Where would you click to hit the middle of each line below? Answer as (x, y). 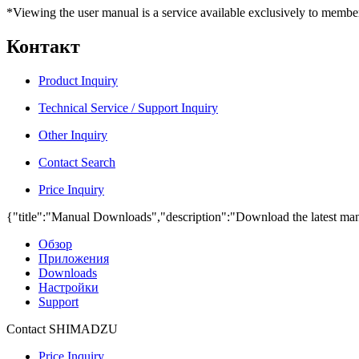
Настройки (69, 287)
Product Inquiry (78, 80)
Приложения (74, 258)
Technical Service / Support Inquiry (128, 107)
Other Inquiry (73, 135)
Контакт (43, 46)
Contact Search (77, 162)
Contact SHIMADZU (62, 329)
